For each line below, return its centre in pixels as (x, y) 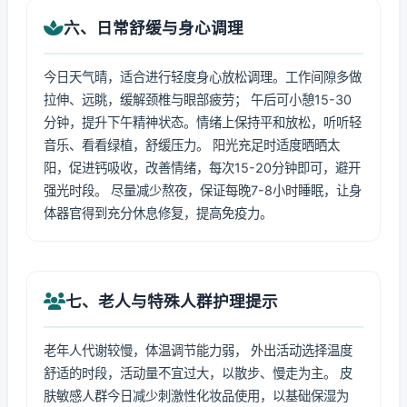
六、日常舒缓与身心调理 (154, 28)
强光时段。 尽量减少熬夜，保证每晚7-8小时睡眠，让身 (203, 190)
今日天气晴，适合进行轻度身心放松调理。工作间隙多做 (203, 77)
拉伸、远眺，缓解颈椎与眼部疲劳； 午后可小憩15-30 (198, 99)
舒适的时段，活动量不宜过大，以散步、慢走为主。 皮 (198, 373)
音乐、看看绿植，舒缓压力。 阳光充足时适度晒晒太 (192, 145)
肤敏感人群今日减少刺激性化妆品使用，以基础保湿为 (196, 396)
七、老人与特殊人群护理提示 (172, 301)
